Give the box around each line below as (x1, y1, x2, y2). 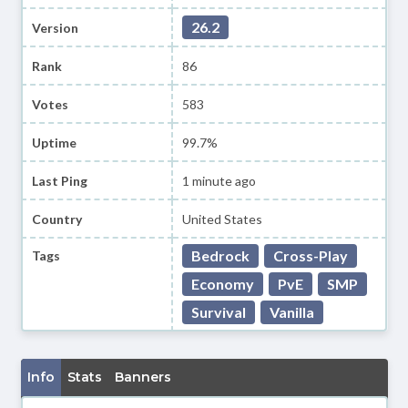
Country (31, 210, 82, 227)
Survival (191, 303, 247, 321)
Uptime (31, 134, 76, 150)
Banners (114, 369, 171, 385)
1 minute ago (182, 172, 257, 189)
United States (182, 210, 263, 227)
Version (31, 19, 78, 36)
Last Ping (31, 172, 87, 189)
